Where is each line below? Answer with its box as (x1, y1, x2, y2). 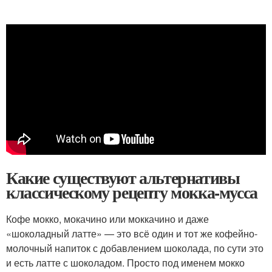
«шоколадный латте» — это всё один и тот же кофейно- (6, 226, 257, 240)
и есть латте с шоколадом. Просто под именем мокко (6, 255, 245, 270)
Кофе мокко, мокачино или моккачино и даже (6, 211, 209, 226)
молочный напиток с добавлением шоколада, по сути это (6, 240, 263, 255)
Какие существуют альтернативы (6, 165, 240, 190)
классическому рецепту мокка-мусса (6, 179, 257, 205)
